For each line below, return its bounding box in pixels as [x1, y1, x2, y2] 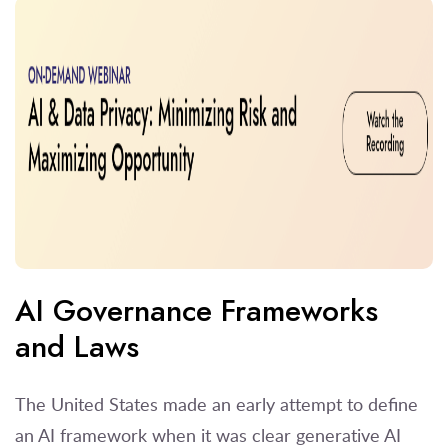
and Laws [15, 326, 139, 369]
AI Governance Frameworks [15, 290, 378, 333]
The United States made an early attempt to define [15, 392, 418, 417]
